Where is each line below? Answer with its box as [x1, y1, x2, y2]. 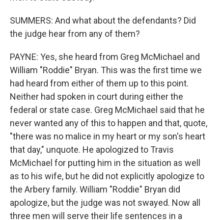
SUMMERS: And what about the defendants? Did [10, 15, 196, 26]
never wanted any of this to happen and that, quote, [10, 118, 207, 128]
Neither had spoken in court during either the [10, 91, 183, 102]
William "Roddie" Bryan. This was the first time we [10, 65, 202, 75]
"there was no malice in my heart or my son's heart [10, 131, 205, 141]
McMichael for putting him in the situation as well [10, 158, 200, 168]
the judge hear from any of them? [10, 28, 140, 39]
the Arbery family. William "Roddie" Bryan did [10, 184, 180, 194]
